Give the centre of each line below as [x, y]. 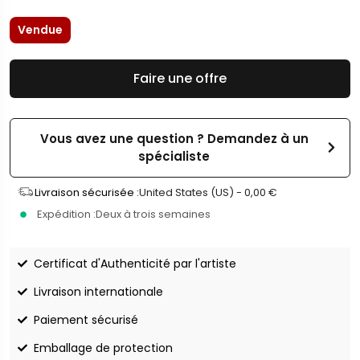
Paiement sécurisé [86, 319]
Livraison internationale [98, 291]
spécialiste [174, 156]
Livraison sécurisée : [86, 192]
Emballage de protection [103, 348]
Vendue [40, 29]
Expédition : [66, 214]
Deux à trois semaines [153, 214]
